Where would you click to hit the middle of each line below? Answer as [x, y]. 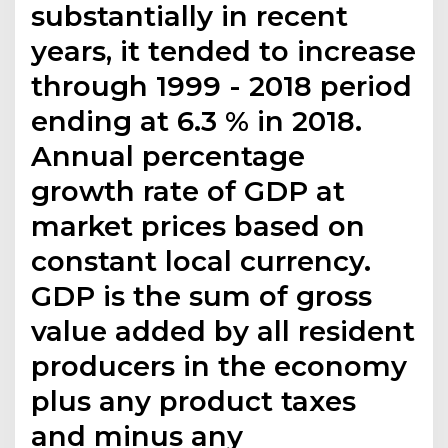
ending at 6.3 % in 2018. [197, 121]
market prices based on [198, 226]
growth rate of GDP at [188, 191]
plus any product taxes [194, 401]
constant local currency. [201, 261]
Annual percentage [168, 156]
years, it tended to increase [224, 51]
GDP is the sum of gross [202, 296]
